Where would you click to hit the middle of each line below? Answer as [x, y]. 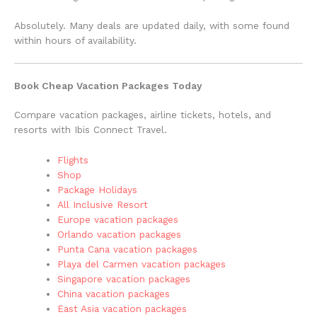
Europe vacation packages [118, 220]
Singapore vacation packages [124, 279]
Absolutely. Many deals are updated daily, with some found [152, 25]
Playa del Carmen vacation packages [142, 264]
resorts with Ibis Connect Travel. [91, 130]
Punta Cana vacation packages [128, 249]
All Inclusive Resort [103, 205]
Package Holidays [98, 190]
